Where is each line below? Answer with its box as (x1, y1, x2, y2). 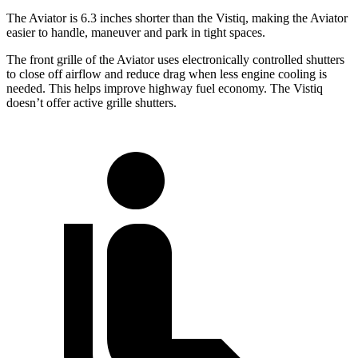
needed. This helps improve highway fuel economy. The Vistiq (6, 82, 323, 96)
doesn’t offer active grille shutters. (6, 96, 177, 110)
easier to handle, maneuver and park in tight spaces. (6, 26, 265, 40)
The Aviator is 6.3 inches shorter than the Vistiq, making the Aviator (6, 11, 348, 26)
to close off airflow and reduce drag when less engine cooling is (6, 67, 327, 82)
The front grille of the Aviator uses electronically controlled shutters (6, 53, 344, 67)
